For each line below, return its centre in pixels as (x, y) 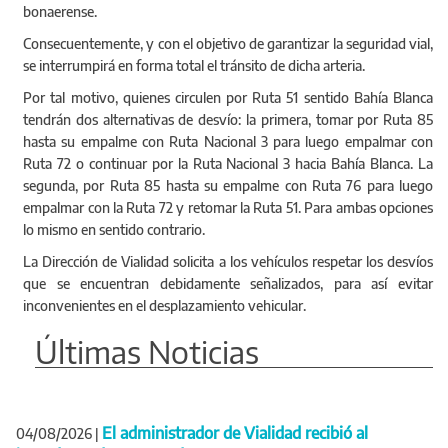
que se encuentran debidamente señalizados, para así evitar (228, 284)
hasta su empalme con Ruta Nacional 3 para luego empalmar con (228, 142)
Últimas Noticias (147, 352)
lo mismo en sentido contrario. (114, 230)
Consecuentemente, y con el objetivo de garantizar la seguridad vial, (228, 44)
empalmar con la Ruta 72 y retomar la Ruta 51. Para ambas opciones (228, 208)
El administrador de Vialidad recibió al (235, 433)
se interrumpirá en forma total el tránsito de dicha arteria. (194, 66)
